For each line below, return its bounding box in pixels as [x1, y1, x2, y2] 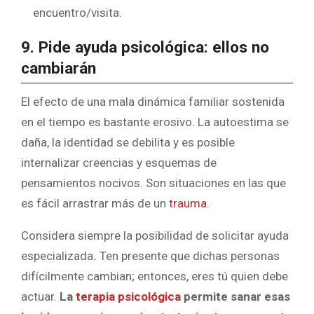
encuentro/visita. [33, 6, 122, 20]
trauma [169, 196, 207, 210]
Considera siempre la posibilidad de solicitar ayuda [21, 228, 289, 243]
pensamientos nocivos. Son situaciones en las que [21, 175, 286, 190]
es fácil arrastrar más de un [21, 196, 169, 210]
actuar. [21, 289, 60, 303]
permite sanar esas [181, 289, 290, 303]
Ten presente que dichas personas [100, 248, 280, 263]
